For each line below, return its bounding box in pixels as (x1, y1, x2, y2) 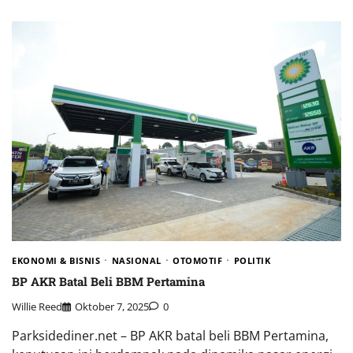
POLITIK (233, 254, 270, 266)
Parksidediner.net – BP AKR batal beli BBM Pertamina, (12, 326, 329, 344)
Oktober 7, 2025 (75, 299, 149, 314)
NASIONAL (111, 254, 162, 266)
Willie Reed (12, 299, 62, 314)
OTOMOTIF (173, 254, 222, 266)
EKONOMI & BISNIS (12, 254, 100, 266)
